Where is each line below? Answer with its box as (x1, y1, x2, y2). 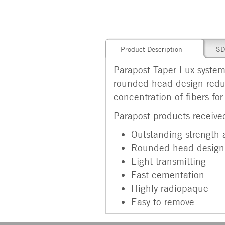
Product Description (121, 45, 182, 53)
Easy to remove (131, 196, 194, 207)
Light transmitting (131, 155, 206, 167)
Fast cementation (131, 169, 204, 180)
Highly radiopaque (131, 182, 208, 194)
